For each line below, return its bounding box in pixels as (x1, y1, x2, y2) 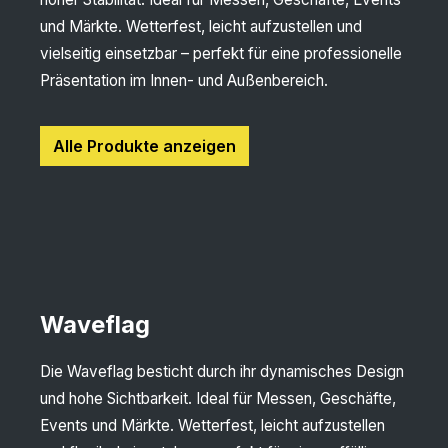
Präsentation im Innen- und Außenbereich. (40, 71, 328, 91)
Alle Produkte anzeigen (53, 136, 236, 157)
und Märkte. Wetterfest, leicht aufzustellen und (40, 17, 362, 37)
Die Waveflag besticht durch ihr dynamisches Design (40, 362, 404, 382)
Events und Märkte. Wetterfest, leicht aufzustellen (40, 416, 385, 436)
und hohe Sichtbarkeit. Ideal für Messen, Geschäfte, (40, 389, 396, 409)
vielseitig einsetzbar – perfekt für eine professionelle (40, 44, 402, 64)
